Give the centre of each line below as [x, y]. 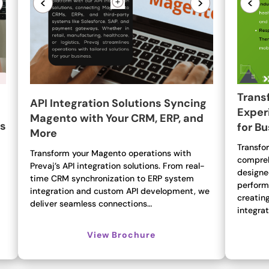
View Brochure [122, 234]
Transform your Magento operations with [111, 153]
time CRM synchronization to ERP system [112, 179]
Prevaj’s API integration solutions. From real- [118, 166]
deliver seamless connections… [91, 204]
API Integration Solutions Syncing [119, 104]
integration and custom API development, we [120, 191]
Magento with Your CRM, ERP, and [117, 119]
